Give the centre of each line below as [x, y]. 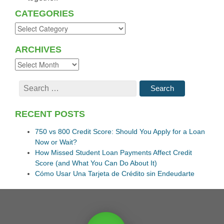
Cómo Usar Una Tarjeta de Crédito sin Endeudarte [115, 173]
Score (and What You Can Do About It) [96, 163]
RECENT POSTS [50, 114]
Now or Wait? [56, 142]
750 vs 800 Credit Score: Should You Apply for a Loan [120, 131]
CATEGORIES [44, 13]
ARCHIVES [38, 49]
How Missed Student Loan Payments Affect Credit [113, 152]
